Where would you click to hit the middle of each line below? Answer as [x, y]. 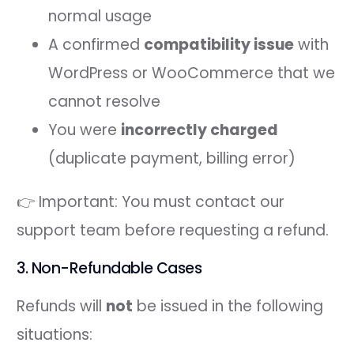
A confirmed [96, 44]
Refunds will [62, 306]
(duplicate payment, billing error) [172, 158]
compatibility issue [219, 44]
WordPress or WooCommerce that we [192, 73]
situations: [55, 334]
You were [85, 130]
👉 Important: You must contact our [151, 201]
